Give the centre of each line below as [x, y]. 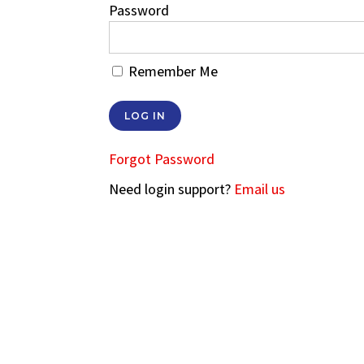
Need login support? [172, 188]
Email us [260, 188]
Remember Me [172, 71]
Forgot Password [162, 158]
